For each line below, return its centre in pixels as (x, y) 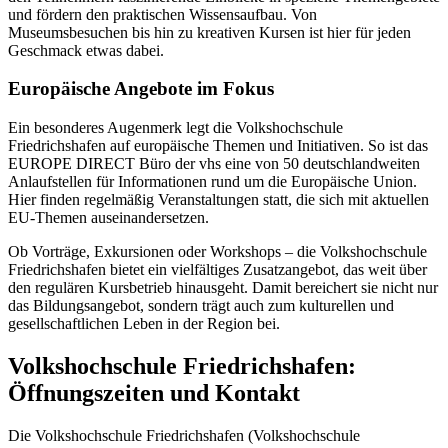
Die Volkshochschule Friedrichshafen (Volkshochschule (184, 435)
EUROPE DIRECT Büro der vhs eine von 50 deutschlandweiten (214, 164)
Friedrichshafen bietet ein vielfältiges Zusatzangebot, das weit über (217, 270)
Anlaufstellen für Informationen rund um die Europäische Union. (212, 182)
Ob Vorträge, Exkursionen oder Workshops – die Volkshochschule (217, 252)
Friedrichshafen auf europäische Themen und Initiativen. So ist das (218, 146)
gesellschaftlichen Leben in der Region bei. (144, 324)
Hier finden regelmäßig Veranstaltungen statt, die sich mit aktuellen (218, 200)
